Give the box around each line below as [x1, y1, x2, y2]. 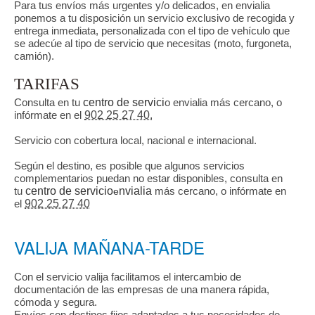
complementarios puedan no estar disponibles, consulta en [14, 172, 283, 184]
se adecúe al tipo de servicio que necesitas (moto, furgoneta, [14, 37, 292, 49]
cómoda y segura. [14, 295, 97, 308]
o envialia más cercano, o [165, 96, 282, 108]
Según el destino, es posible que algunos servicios [14, 159, 245, 172]
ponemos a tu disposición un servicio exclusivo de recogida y [14, 11, 295, 24]
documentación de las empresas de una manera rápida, [14, 283, 269, 295]
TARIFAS [14, 75, 79, 93]
